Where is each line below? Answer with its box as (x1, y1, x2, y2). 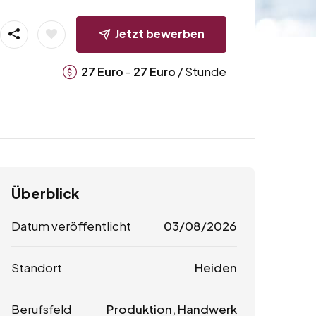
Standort (11, 260, 62, 276)
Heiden (194, 260, 237, 276)
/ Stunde (175, 63, 226, 79)
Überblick (11, 184, 79, 202)
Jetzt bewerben (114, 25, 205, 41)
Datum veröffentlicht (11, 218, 131, 234)
